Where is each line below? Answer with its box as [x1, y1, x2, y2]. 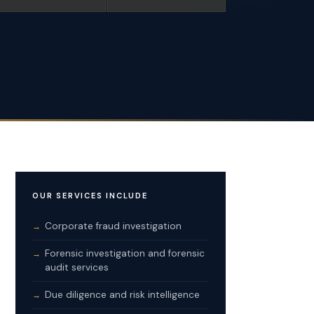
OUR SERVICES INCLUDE [32, 190, 148, 200]
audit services [45, 261, 109, 273]
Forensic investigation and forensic [45, 247, 205, 259]
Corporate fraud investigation [45, 219, 182, 232]
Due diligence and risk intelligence [45, 288, 200, 301]
